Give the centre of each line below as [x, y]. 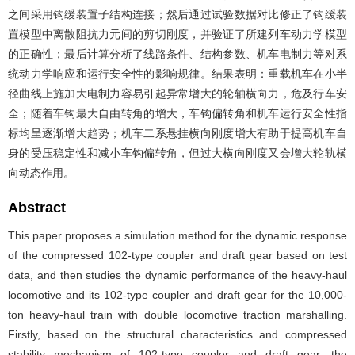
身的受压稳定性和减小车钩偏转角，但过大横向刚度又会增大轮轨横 [177, 153]
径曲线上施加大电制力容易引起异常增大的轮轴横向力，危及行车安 [177, 94]
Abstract [37, 208]
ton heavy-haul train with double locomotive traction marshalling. [177, 315]
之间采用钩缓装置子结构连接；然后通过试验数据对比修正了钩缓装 [177, 14]
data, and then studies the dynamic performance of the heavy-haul [177, 275]
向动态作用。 [41, 173]
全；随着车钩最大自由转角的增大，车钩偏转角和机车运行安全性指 [177, 113]
